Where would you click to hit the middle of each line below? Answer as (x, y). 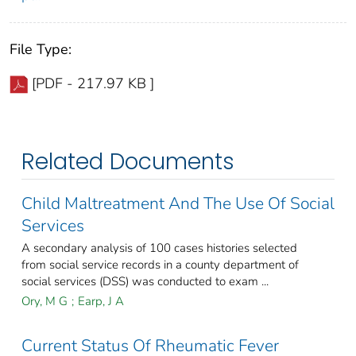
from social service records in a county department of (160, 265)
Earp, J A (101, 302)
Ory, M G (44, 302)
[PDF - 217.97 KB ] (93, 84)
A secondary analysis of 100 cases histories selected (159, 248)
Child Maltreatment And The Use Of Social (178, 204)
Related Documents (128, 162)
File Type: (41, 50)
